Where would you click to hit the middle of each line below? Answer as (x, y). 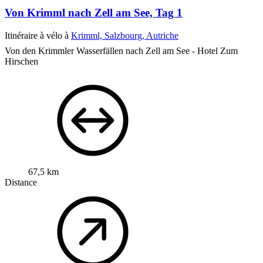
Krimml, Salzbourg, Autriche (125, 35)
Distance (21, 182)
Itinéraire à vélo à (38, 35)
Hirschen (21, 61)
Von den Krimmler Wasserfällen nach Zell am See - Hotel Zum (121, 50)
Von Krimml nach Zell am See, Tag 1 (94, 12)
